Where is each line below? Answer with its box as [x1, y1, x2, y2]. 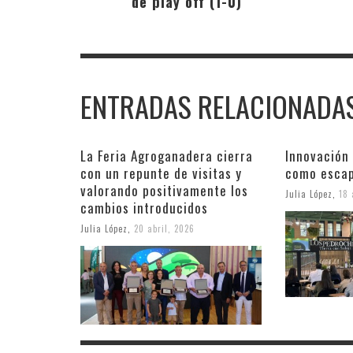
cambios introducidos [80, 197, 208, 217]
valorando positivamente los [80, 180, 248, 200]
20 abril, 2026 [134, 221, 195, 235]
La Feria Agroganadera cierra [80, 145, 253, 165]
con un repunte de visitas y [80, 162, 242, 183]
